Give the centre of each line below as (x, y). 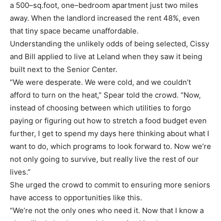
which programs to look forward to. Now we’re (131, 146)
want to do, (30, 146)
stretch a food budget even (160, 120)
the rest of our (174, 159)
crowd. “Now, (178, 95)
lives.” (20, 172)
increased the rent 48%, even (148, 18)
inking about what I (176, 133)
